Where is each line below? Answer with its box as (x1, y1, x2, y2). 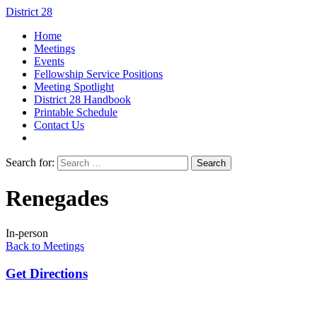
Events (34, 55, 64, 67)
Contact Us (34, 119, 84, 131)
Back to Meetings (6, 239, 84, 252)
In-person (6, 226, 48, 239)
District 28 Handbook (34, 93, 131, 105)
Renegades (6, 185, 108, 212)
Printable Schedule (34, 106, 117, 118)
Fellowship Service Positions (34, 68, 163, 80)
